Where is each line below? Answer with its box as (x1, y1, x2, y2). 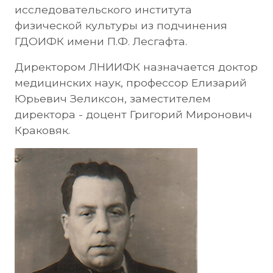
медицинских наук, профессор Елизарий (15, 76, 247, 89)
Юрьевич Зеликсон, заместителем (15, 92, 211, 105)
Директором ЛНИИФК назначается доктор (15, 60, 258, 73)
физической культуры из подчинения (15, 19, 227, 32)
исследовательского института (15, 3, 192, 16)
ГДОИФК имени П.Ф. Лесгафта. (15, 35, 187, 48)
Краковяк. (15, 124, 70, 136)
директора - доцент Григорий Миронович (15, 108, 252, 121)
